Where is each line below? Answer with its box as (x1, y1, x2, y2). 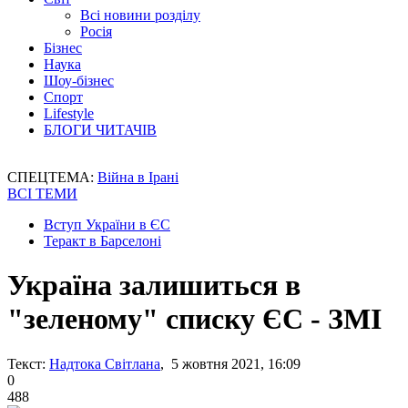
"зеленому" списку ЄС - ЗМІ (7, 302, 382, 336)
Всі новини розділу (80, 7, 200, 23)
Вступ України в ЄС (44, 217, 170, 232)
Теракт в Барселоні (44, 233, 161, 249)
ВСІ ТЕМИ (7, 186, 77, 201)
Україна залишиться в (7, 269, 301, 302)
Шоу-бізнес (44, 73, 114, 88)
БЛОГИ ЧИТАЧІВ (44, 122, 157, 138)
